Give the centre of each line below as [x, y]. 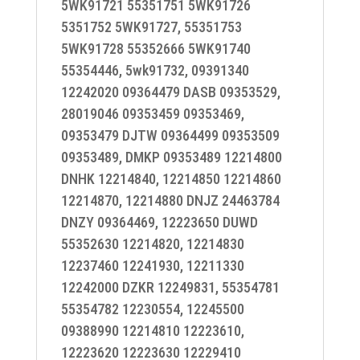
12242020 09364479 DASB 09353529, [170, 92]
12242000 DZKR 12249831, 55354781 [170, 287]
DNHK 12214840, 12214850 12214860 [171, 179]
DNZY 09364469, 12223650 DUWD [159, 222]
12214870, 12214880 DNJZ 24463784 [170, 200]
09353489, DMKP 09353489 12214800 [171, 157]
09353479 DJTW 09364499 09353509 [170, 135]
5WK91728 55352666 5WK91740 [155, 49]
